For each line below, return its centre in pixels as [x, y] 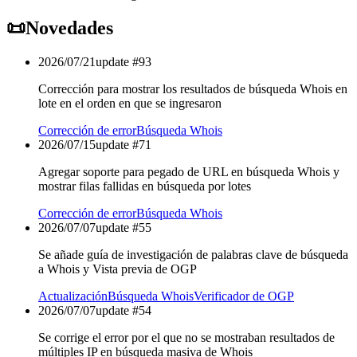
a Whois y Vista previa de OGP [118, 269]
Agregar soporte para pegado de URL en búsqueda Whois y [189, 172]
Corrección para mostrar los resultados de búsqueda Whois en [193, 89]
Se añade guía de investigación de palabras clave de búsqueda [193, 255]
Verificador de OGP [244, 296]
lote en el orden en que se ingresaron [130, 104]
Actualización [73, 296]
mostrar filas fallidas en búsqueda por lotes [145, 186]
